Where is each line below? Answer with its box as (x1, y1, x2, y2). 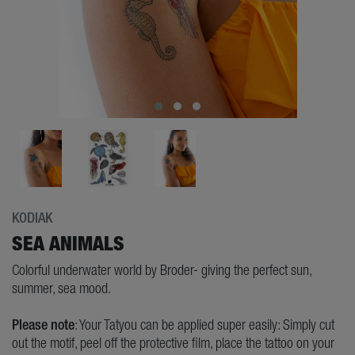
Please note (12, 316, 74, 334)
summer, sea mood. (12, 280, 111, 297)
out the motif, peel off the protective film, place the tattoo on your (12, 334, 334, 352)
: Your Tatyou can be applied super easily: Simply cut (74, 316, 334, 334)
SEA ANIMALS (12, 231, 124, 256)
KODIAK (12, 209, 52, 227)
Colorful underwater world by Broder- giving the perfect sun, (12, 261, 311, 279)
